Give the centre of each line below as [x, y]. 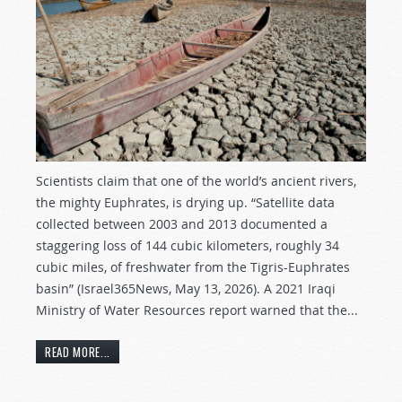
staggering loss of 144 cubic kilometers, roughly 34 [188, 246]
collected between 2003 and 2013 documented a [182, 224]
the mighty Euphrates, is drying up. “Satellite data [185, 203]
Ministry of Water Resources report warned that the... [197, 310]
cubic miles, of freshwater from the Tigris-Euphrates [193, 267]
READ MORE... [78, 351]
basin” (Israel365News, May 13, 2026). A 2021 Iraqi [186, 289]
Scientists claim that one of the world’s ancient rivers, [196, 181]
